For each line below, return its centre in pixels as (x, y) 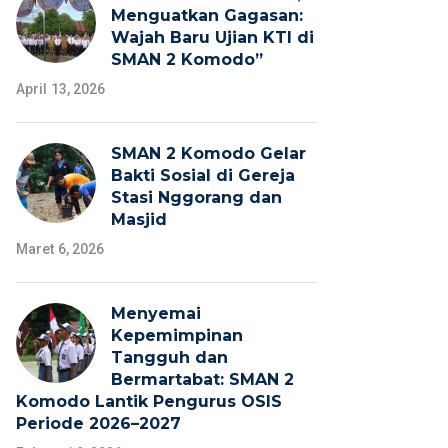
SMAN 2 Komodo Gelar (208, 154)
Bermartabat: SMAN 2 (202, 380)
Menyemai (156, 314)
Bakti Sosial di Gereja (203, 176)
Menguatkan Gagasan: (207, 16)
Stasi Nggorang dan (196, 198)
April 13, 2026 (61, 89)
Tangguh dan (169, 358)
